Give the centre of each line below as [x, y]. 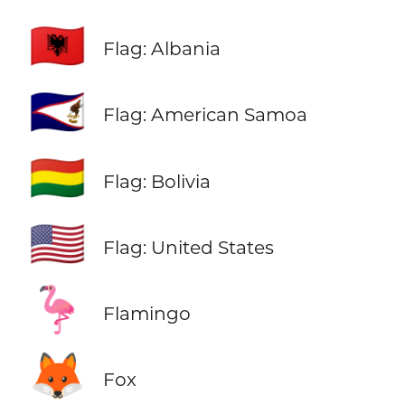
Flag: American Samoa [205, 115]
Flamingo [146, 313]
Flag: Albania [161, 49]
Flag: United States [188, 247]
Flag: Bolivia [156, 181]
